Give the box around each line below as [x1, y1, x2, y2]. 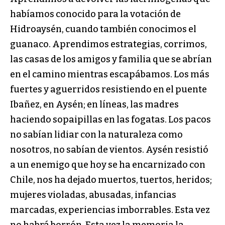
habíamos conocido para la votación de [10, 8, 181, 20]
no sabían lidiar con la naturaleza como [10, 129, 183, 140]
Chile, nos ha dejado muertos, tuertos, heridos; [10, 174, 212, 185]
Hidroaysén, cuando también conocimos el [10, 23, 196, 35]
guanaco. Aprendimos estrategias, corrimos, [10, 38, 207, 50]
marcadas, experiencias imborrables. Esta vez [10, 204, 210, 215]
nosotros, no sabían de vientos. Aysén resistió [10, 144, 208, 155]
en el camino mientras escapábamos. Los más [10, 68, 209, 80]
